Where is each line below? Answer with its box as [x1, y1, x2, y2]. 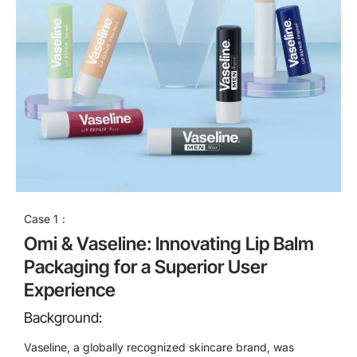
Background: [24, 309, 102, 327]
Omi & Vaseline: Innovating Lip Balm [24, 233, 314, 256]
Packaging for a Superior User [24, 256, 267, 279]
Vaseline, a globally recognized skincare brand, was [24, 340, 294, 355]
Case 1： [24, 211, 69, 226]
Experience [24, 279, 116, 302]
